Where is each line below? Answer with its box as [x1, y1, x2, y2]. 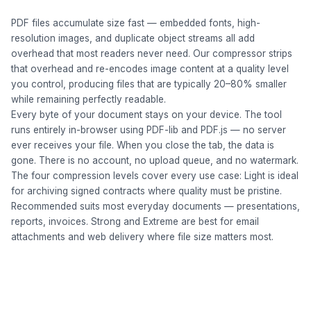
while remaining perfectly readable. [11, 94, 166, 105]
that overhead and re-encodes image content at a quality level [11, 63, 289, 74]
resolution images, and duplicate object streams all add [11, 33, 255, 44]
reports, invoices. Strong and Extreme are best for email [11, 216, 259, 227]
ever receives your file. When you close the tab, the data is [11, 140, 274, 151]
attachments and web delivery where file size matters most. [11, 231, 274, 242]
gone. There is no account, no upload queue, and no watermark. [11, 155, 299, 166]
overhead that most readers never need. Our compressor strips [11, 48, 292, 59]
